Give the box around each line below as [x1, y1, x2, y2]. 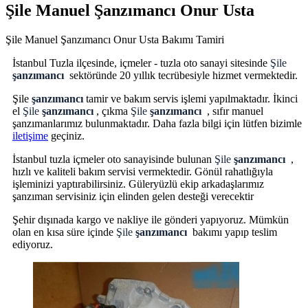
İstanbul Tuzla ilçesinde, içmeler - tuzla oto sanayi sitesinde [12, 57, 270, 69]
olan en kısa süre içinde [12, 226, 116, 239]
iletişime [12, 130, 48, 142]
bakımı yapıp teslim [190, 226, 277, 239]
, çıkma [96, 105, 131, 118]
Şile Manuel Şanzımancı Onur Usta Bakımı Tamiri [5, 34, 224, 46]
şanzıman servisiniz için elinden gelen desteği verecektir [12, 190, 256, 203]
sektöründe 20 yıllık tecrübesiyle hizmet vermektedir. [69, 69, 298, 82]
